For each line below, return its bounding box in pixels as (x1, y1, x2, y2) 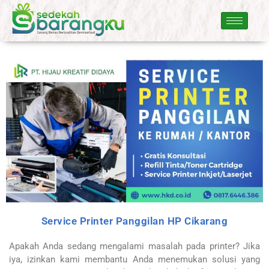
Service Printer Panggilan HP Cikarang (41, 214, 228, 227)
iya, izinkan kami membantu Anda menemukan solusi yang (9, 253, 260, 265)
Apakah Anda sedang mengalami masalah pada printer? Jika (9, 240, 260, 252)
